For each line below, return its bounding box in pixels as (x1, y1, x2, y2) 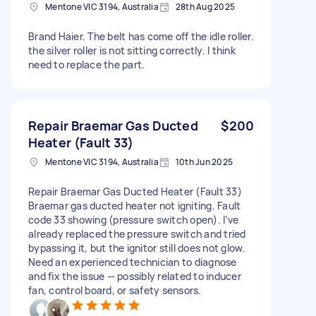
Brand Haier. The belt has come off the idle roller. (28, 29, 254, 43)
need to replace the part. (28, 57, 145, 71)
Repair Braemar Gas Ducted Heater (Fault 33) (28, 184, 242, 198)
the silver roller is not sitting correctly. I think (28, 43, 236, 57)
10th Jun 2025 (175, 155, 233, 168)
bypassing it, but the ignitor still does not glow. (28, 241, 245, 255)
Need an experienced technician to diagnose (28, 255, 237, 269)
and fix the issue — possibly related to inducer (28, 269, 241, 283)
